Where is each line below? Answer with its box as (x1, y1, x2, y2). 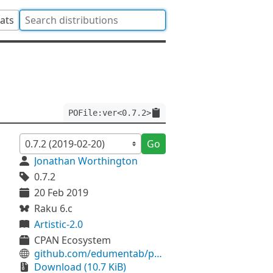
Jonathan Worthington (34, 154, 138, 168)
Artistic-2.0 (34, 218, 83, 231)
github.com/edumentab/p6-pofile (154, 247, 162, 260)
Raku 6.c (34, 202, 73, 215)
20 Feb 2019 (34, 186, 88, 199)
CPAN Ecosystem (34, 233, 111, 247)
